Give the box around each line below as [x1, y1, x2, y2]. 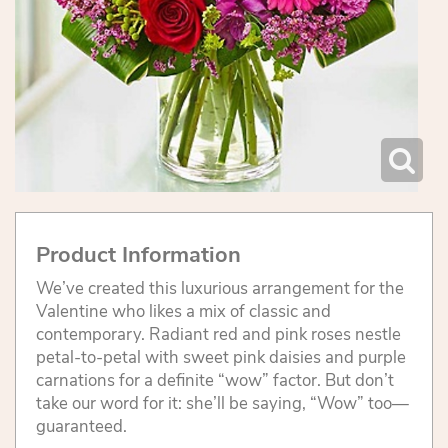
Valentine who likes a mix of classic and [36, 300, 331, 324]
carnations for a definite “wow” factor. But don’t [36, 369, 394, 393]
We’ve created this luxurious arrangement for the [36, 277, 404, 301]
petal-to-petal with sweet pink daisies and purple [36, 346, 406, 370]
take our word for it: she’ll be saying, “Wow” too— [36, 392, 409, 416]
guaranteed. [36, 415, 127, 439]
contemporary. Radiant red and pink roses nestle [36, 323, 401, 347]
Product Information [36, 240, 241, 271]
